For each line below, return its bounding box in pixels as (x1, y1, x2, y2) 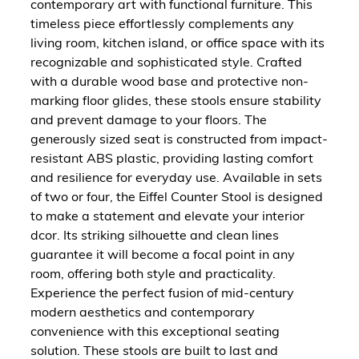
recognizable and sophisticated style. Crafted (30, 53, 302, 70)
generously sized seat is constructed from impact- (30, 130, 328, 147)
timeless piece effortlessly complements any (30, 14, 294, 31)
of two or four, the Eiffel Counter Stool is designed (30, 188, 323, 204)
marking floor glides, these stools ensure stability (30, 91, 321, 108)
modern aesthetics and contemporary (30, 303, 255, 320)
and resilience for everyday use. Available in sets (30, 168, 322, 185)
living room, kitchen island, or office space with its (30, 34, 325, 50)
